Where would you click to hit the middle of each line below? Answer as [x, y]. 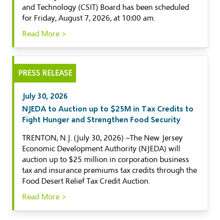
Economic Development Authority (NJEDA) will [101, 149]
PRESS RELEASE [45, 73]
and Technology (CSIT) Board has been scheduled [106, 7]
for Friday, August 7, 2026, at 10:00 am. [89, 18]
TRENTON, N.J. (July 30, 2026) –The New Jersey [102, 138]
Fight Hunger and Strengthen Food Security [101, 119]
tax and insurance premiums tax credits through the [110, 170]
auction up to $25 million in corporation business [106, 160]
